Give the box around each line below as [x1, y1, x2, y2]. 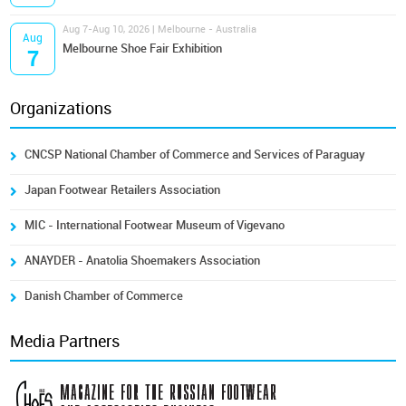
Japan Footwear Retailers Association [24, 183, 221, 197]
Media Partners [10, 332, 121, 352]
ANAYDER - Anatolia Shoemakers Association [24, 254, 261, 267]
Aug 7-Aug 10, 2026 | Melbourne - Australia [63, 24, 257, 35]
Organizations [10, 99, 112, 119]
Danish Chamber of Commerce [24, 289, 184, 303]
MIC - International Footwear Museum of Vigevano [24, 218, 285, 232]
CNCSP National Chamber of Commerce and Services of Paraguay [24, 148, 366, 161]
